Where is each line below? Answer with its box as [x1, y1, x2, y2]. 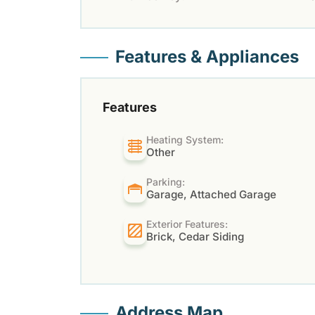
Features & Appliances [115, 46, 299, 67]
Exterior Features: [146, 217, 229, 230]
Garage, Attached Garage [146, 187, 277, 201]
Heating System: [146, 133, 224, 146]
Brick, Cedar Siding [146, 229, 245, 243]
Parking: [146, 175, 186, 188]
